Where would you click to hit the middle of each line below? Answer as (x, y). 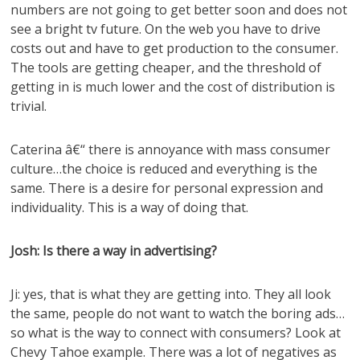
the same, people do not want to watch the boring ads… (178, 313)
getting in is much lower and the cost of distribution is (173, 87)
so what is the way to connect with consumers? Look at (176, 333)
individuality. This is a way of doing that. (130, 207)
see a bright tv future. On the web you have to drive (166, 29)
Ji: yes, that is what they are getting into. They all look (171, 294)
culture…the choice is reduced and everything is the (164, 169)
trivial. (29, 106)
